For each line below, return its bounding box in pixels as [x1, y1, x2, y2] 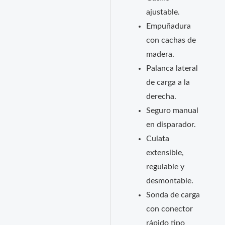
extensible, [146, 149, 184, 157]
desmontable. [146, 177, 193, 185]
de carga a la [146, 79, 190, 87]
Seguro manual [146, 107, 198, 115]
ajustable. [146, 9, 180, 17]
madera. [146, 51, 174, 59]
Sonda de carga [146, 191, 200, 199]
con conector [146, 205, 193, 213]
